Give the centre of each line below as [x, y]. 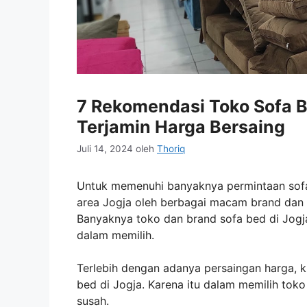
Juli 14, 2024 [105, 148]
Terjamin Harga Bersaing [181, 127]
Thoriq [171, 148]
